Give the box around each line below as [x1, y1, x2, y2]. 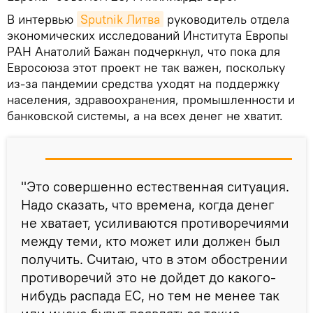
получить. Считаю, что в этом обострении [21, 249, 288, 268]
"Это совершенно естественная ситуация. [21, 177, 289, 195]
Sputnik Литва [80, 10, 160, 27]
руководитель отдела [163, 10, 289, 27]
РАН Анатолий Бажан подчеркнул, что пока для [7, 43, 280, 59]
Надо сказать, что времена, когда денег [21, 195, 275, 213]
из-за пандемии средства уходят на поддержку [7, 75, 279, 92]
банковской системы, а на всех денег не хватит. [7, 107, 283, 124]
